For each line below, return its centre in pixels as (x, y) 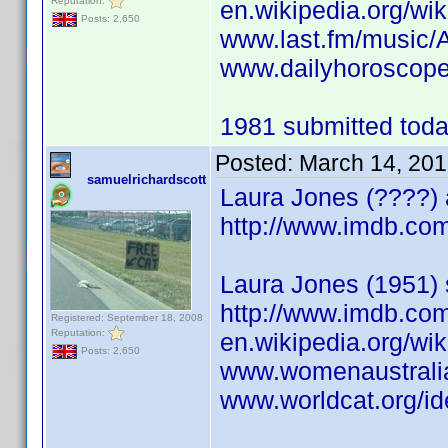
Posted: (257, 163)
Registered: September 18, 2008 (127, 317)
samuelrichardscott (146, 179)
